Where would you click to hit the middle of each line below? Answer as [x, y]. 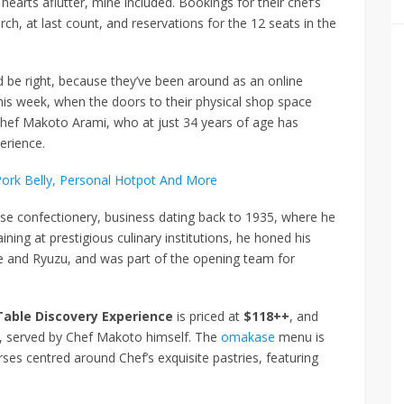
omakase [248, 336]
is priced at [208, 316]
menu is [300, 336]
